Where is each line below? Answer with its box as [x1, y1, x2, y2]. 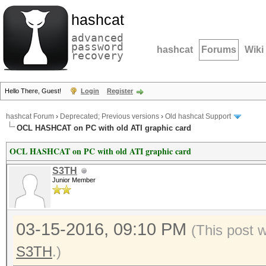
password [71, 40, 123, 53]
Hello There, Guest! [5, 87, 63, 94]
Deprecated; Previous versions [60, 112, 159, 121]
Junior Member [52, 176, 96, 183]
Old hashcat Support [165, 112, 231, 121]
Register [107, 87, 133, 94]
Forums [201, 45, 236, 55]
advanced [71, 31, 123, 44]
